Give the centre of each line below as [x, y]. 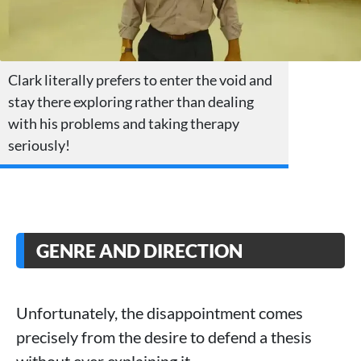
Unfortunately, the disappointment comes [160, 313]
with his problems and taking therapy [124, 124]
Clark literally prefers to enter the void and [140, 80]
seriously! [39, 145]
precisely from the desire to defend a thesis [164, 337]
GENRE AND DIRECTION [139, 251]
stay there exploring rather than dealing [131, 102]
